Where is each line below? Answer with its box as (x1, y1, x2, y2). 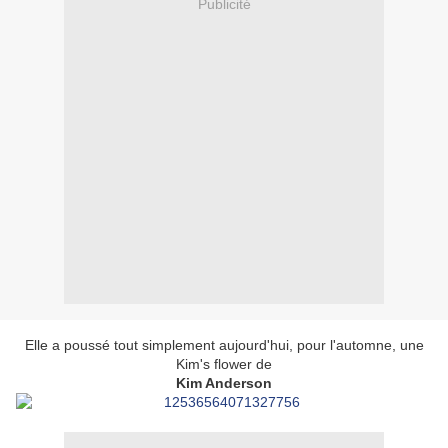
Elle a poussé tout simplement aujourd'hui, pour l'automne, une (24, 337, 424, 354)
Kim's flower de (176, 356, 272, 373)
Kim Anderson (176, 375, 272, 392)
